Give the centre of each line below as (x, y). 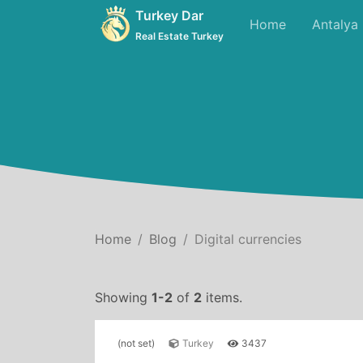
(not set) (136, 343)
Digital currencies (248, 239)
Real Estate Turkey (179, 36)
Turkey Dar (169, 15)
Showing (123, 297)
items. (222, 297)
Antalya (335, 24)
